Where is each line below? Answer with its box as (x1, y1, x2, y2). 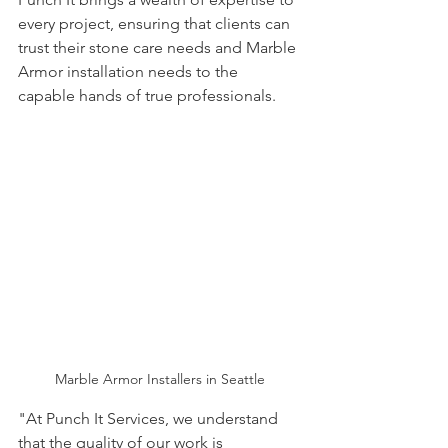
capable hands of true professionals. (18, 86, 276, 105)
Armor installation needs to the (18, 62, 242, 81)
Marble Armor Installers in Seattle (55, 370, 265, 389)
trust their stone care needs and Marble (18, 38, 300, 57)
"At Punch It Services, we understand (18, 409, 282, 429)
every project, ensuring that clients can (18, 14, 294, 33)
